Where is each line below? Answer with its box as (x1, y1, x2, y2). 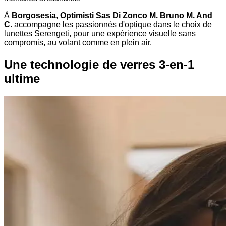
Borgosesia (12, 11, 56, 20)
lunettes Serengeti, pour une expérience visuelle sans (4, 29, 196, 38)
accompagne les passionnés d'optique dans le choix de (12, 20, 212, 29)
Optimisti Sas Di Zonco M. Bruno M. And (60, 11, 212, 20)
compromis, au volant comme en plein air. (4, 38, 152, 47)
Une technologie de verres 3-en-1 (4, 58, 194, 71)
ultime (4, 72, 40, 85)
